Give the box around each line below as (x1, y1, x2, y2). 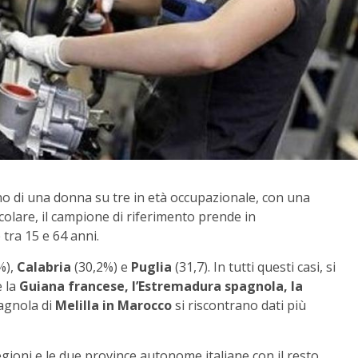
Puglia (131, 257, 172, 276)
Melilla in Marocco (55, 296, 172, 314)
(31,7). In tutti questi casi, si (172, 257, 336, 276)
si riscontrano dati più (172, 296, 306, 314)
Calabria (17, 257, 71, 276)
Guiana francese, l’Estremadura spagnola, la (16, 276, 303, 295)
